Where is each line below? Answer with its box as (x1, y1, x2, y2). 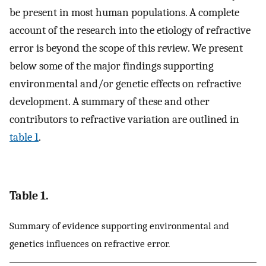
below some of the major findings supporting (9, 59, 214, 73)
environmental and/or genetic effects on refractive (9, 77, 241, 91)
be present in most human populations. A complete (9, 6, 239, 20)
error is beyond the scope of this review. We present (9, 42, 243, 55)
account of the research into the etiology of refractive (9, 24, 251, 37)
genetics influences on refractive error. (9, 237, 170, 249)
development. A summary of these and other (9, 95, 210, 109)
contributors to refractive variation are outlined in (9, 113, 239, 126)
